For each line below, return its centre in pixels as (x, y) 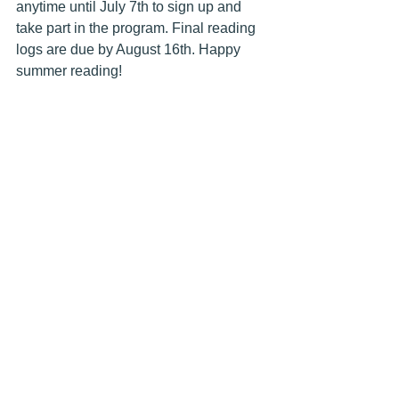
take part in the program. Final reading (138, 28)
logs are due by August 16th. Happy (130, 50)
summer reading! (69, 71)
